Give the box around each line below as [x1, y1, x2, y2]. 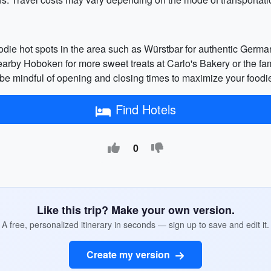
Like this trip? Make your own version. [36, 202, 235, 218]
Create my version [87, 247, 172, 261]
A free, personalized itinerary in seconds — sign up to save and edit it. [2, 218, 269, 230]
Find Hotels [115, 100, 176, 118]
